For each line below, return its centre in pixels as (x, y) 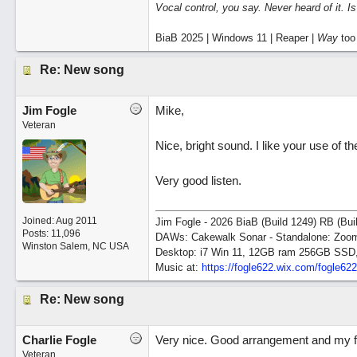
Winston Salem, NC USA (75, 246)
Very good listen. (198, 180)
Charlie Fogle (59, 340)
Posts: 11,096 (51, 233)
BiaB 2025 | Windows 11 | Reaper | (236, 38)
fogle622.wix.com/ (276, 267)
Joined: (39, 221)
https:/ (216, 267)
